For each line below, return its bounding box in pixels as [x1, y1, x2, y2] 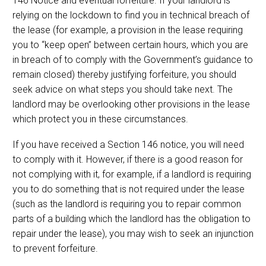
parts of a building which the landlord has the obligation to [12, 213, 251, 224]
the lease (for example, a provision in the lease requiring [12, 24, 243, 36]
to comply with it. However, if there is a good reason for [12, 153, 243, 165]
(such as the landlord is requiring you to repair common [12, 198, 241, 210]
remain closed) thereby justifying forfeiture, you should [12, 69, 236, 80]
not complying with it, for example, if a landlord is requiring [12, 168, 251, 180]
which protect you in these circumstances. [12, 113, 188, 125]
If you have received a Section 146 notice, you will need [12, 138, 244, 150]
